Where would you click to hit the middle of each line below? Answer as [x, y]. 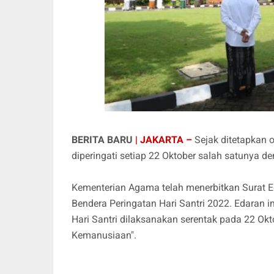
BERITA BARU [102, 139]
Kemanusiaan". [104, 235]
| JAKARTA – [164, 139]
